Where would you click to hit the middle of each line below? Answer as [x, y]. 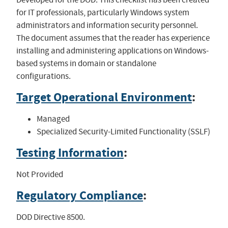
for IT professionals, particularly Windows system [103, 12]
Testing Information [70, 152]
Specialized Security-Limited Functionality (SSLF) [123, 131]
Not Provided [39, 174]
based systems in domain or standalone [86, 63]
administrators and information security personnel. [107, 25]
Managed [53, 119]
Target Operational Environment [104, 97]
